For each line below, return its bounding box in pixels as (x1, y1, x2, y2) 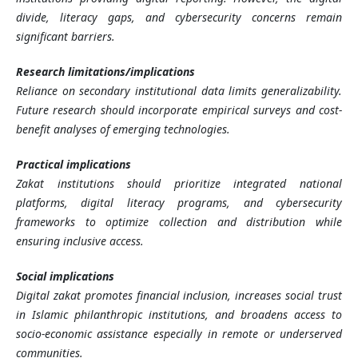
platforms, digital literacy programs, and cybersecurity (15, 195, 343, 211)
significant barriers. (15, 29, 115, 45)
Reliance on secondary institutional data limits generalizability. (15, 83, 343, 99)
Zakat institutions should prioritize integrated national (15, 176, 343, 192)
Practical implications (15, 157, 131, 173)
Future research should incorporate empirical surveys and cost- (15, 102, 343, 118)
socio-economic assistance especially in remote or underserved (15, 326, 343, 342)
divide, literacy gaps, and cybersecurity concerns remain (15, 10, 343, 26)
